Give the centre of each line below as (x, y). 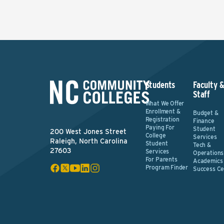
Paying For (160, 127)
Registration (162, 119)
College (155, 135)
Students (160, 85)
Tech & (202, 145)
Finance (203, 121)
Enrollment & (163, 111)
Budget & (205, 113)
